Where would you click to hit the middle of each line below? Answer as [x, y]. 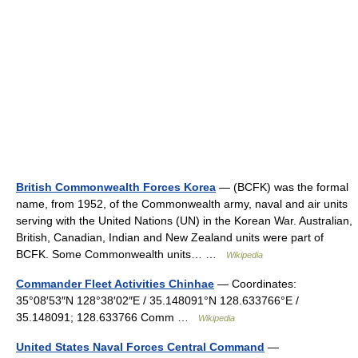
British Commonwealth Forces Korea [116, 187]
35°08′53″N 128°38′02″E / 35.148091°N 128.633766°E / [157, 300]
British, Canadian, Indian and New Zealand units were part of [170, 237]
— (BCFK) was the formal [282, 187]
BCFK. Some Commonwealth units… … [121, 254]
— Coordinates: [255, 284]
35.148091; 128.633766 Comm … [107, 317]
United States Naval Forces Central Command [140, 347]
